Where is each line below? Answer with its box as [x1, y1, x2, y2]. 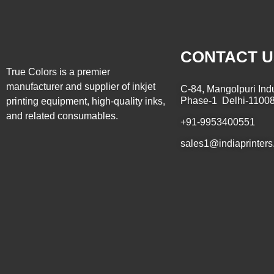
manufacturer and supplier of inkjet [6, 81, 155, 92]
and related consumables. [6, 111, 118, 122]
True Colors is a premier [6, 67, 110, 78]
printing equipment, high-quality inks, [6, 96, 165, 107]
